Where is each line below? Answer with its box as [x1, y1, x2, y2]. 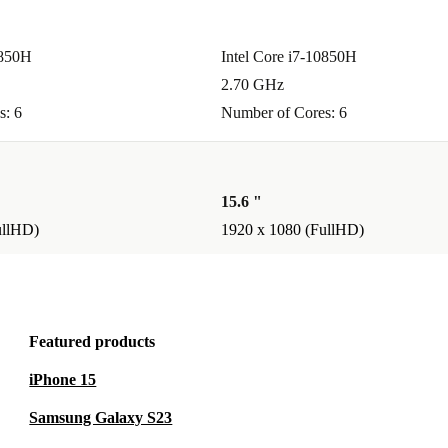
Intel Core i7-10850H [221, 48, 357, 66]
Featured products [29, 333, 156, 351]
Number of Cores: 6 [221, 104, 347, 122]
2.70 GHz [221, 76, 284, 94]
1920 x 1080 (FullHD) [221, 221, 364, 239]
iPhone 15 [29, 371, 97, 389]
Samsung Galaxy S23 [29, 409, 173, 427]
